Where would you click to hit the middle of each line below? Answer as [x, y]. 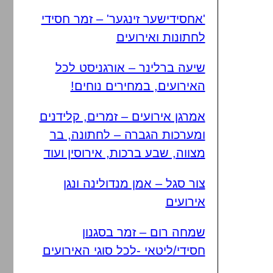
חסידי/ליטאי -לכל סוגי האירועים [124, 250]
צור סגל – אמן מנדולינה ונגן [134, 183]
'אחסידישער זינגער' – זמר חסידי [123, 19]
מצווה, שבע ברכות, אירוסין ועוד [124, 153]
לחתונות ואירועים [161, 37]
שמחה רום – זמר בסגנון [144, 232]
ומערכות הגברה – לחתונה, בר [127, 135]
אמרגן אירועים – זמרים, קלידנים [122, 116]
